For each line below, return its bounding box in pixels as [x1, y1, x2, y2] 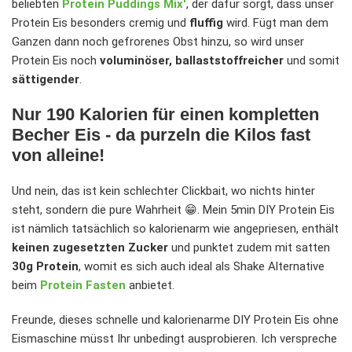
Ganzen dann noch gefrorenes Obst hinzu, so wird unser [12, 35, 304, 49]
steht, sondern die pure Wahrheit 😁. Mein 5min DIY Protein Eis [12, 203, 335, 218]
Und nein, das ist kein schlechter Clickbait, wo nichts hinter [12, 184, 315, 199]
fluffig [189, 16, 223, 31]
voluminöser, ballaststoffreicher [100, 53, 284, 68]
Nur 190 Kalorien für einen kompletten [12, 104, 319, 125]
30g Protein [12, 259, 79, 274]
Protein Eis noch [12, 53, 100, 68]
